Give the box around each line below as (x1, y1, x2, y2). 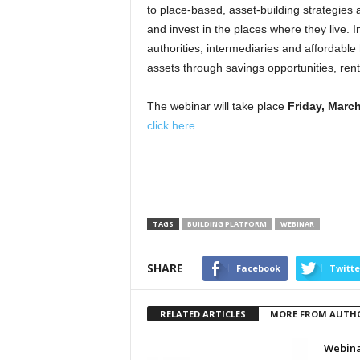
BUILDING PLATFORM (186, 219, 267, 229)
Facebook (235, 262, 280, 274)
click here (146, 119, 195, 132)
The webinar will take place (146, 100, 288, 112)
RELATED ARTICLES (159, 308, 246, 320)
